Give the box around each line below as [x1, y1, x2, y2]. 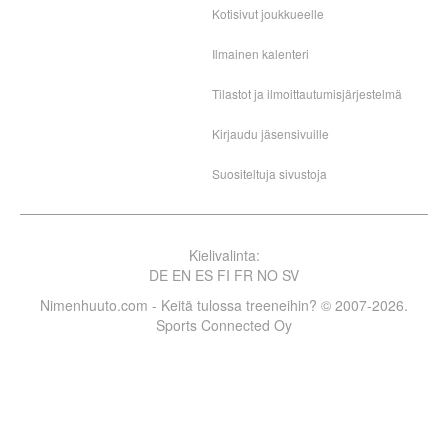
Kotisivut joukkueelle [211, 4, 324, 22]
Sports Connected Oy [156, 314, 292, 335]
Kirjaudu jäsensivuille [211, 124, 329, 142]
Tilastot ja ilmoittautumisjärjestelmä [211, 84, 402, 102]
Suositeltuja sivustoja [211, 164, 327, 182]
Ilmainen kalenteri [211, 44, 309, 62]
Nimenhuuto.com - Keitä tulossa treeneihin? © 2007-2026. [40, 294, 408, 315]
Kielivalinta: [188, 244, 260, 265]
